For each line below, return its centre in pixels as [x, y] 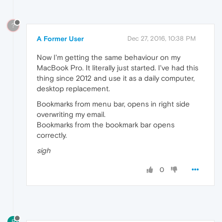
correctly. [52, 135]
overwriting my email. [71, 114]
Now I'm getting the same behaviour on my [109, 57]
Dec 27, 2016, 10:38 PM [162, 39]
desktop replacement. [73, 89]
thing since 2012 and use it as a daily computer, [116, 78]
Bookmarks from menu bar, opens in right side [113, 104]
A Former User [60, 39]
